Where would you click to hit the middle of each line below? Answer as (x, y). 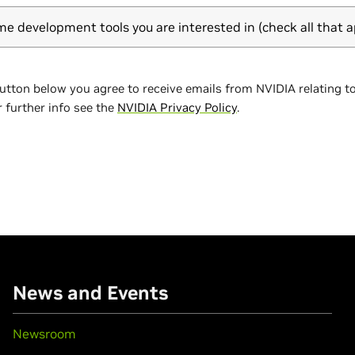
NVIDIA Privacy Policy (177, 107)
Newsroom (44, 334)
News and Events (90, 293)
